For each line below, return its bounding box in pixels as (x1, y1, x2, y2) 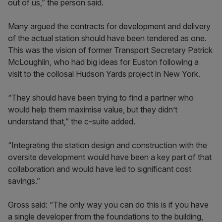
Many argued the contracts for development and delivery (8, 21, 211, 32)
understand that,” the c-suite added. (8, 116, 135, 127)
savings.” (8, 176, 40, 186)
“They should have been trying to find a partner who (8, 93, 194, 103)
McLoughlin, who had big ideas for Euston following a (8, 57, 199, 67)
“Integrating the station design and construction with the (8, 140, 207, 151)
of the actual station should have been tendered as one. (8, 33, 207, 44)
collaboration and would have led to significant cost (8, 164, 191, 174)
